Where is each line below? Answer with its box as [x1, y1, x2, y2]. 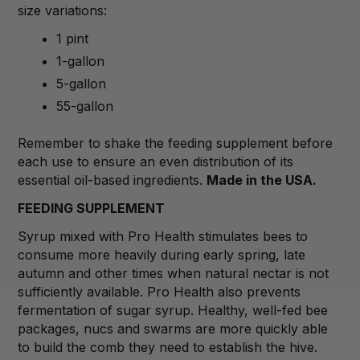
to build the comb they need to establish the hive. [18, 338, 317, 355]
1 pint [56, 30, 89, 47]
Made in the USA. [207, 171, 317, 188]
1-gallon [56, 52, 105, 69]
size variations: [18, 2, 107, 18]
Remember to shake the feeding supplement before [18, 134, 333, 151]
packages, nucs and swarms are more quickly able [18, 320, 328, 337]
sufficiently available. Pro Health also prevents [18, 283, 301, 300]
